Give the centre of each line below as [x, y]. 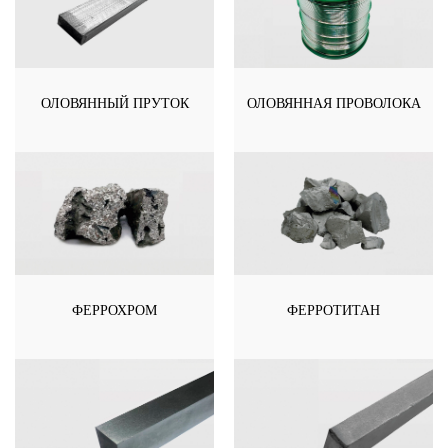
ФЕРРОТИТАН [333, 310]
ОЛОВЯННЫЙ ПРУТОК [114, 104]
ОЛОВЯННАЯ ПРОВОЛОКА [333, 104]
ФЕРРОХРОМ [114, 310]
